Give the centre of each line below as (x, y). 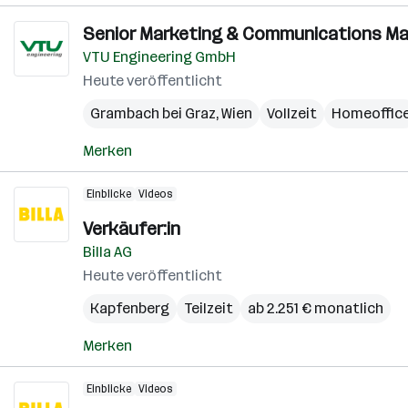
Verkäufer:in (132, 229)
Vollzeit (292, 113)
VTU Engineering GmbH (159, 57)
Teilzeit (209, 308)
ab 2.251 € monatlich (316, 308)
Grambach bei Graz (153, 113)
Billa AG (107, 252)
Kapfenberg (130, 308)
